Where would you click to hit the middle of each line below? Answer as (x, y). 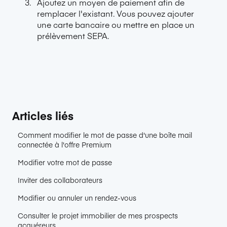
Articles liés (43, 115)
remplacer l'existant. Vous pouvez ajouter (116, 13)
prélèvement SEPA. (73, 36)
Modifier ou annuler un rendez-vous (77, 197)
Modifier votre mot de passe (65, 162)
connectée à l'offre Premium (65, 144)
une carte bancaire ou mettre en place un (116, 25)
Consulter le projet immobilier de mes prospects (98, 215)
